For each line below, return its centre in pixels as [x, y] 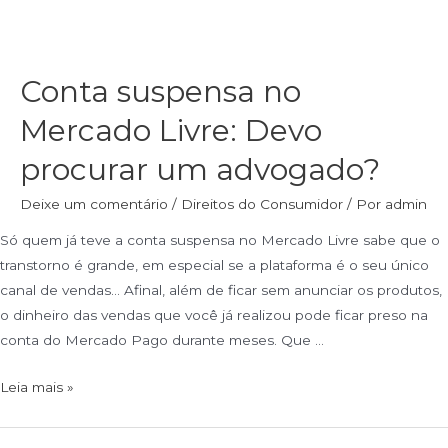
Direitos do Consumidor [262, 204]
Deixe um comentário [94, 204]
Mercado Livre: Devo [171, 131]
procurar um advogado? [200, 170]
